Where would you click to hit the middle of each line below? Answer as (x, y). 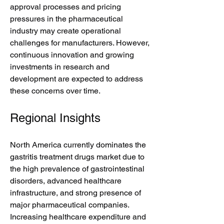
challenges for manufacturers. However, (80, 43)
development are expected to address (76, 79)
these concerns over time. (55, 91)
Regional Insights (55, 118)
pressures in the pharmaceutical (66, 19)
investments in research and (60, 67)
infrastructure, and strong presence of (75, 193)
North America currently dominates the (78, 145)
